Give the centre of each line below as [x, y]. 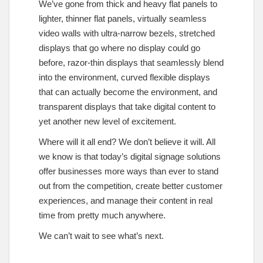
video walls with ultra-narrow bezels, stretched [127, 33]
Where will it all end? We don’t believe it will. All [127, 141]
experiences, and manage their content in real [126, 200]
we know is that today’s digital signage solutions [130, 156]
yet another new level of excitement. [107, 121]
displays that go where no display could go [119, 48]
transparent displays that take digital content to [127, 106]
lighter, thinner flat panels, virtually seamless [123, 18]
